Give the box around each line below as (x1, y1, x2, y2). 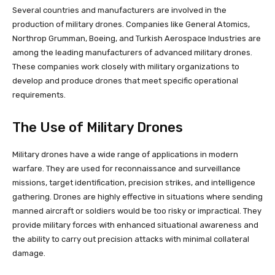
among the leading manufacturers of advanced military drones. (12, 47, 252, 57)
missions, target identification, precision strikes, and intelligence (12, 177, 255, 187)
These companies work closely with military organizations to (12, 61, 239, 71)
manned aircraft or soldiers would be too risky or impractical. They (12, 206, 261, 215)
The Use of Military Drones (12, 118, 183, 136)
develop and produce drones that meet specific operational (12, 76, 238, 85)
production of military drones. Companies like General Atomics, (12, 19, 250, 29)
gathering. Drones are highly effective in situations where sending (12, 192, 263, 201)
